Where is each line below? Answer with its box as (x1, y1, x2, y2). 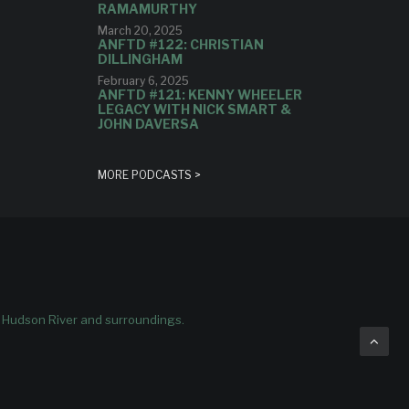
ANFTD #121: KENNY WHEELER (97, 87, 302, 102)
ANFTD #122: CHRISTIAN (97, 37, 264, 52)
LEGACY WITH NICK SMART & (97, 101, 291, 117)
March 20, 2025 (97, 24, 183, 37)
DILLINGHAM (97, 51, 183, 67)
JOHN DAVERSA (97, 116, 199, 131)
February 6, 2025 (97, 74, 189, 88)
